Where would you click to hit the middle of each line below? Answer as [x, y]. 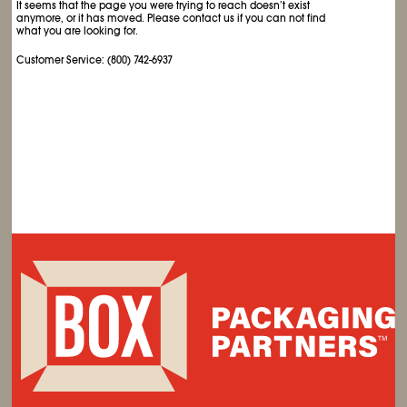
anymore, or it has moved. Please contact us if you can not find [171, 18]
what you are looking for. [78, 31]
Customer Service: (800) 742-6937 [95, 60]
